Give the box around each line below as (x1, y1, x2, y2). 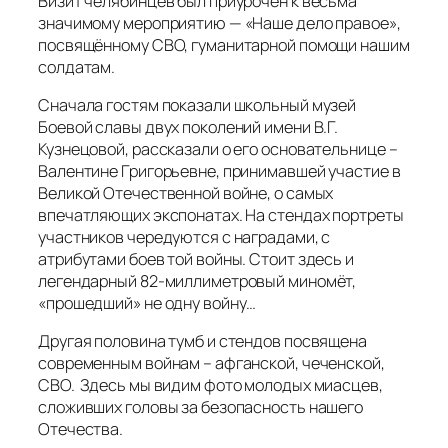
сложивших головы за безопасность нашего (38, 396, 364, 419)
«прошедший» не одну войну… (38, 292, 257, 315)
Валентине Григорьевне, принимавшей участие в (38, 160, 401, 183)
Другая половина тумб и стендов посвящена (38, 330, 367, 353)
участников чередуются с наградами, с (38, 226, 331, 249)
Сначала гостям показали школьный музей (38, 94, 357, 117)
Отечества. (38, 418, 124, 441)
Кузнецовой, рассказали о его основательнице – (38, 138, 398, 161)
